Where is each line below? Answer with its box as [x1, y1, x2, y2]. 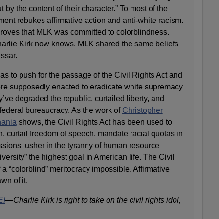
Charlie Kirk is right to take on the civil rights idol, [13, 196, 181, 204]
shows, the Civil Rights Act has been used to [16, 117, 172, 126]
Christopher [122, 106, 163, 114]
